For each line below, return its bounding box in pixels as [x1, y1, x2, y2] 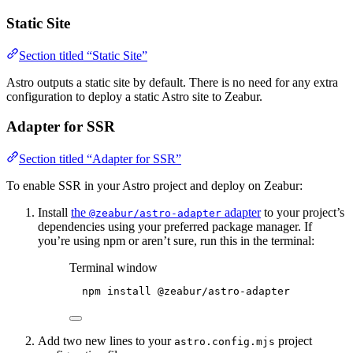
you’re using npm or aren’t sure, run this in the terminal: [38, 233, 314, 247]
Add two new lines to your [38, 333, 174, 347]
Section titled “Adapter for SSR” [19, 151, 181, 165]
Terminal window [69, 260, 158, 274]
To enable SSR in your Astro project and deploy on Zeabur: [6, 178, 303, 192]
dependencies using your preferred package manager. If [38, 219, 312, 233]
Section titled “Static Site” [19, 48, 147, 62]
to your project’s [261, 205, 344, 219]
